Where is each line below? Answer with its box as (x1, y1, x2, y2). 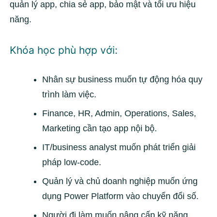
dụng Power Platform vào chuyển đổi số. (42, 191, 199, 201)
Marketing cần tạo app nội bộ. (42, 124, 157, 133)
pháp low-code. (42, 157, 101, 167)
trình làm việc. (42, 90, 96, 99)
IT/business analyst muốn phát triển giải (42, 142, 196, 152)
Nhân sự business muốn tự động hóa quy (42, 75, 202, 84)
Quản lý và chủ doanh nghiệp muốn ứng (42, 176, 198, 186)
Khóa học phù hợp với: (10, 44, 118, 56)
